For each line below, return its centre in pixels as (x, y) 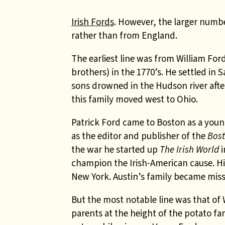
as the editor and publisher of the (139, 136)
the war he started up (116, 149)
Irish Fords (93, 22)
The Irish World (189, 149)
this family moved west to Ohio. (135, 99)
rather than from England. (125, 35)
